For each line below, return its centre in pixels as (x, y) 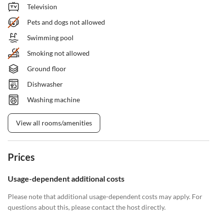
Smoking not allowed (58, 53)
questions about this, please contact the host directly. (87, 207)
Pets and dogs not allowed (66, 22)
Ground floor (47, 69)
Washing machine (54, 100)
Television (42, 7)
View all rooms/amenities (54, 123)
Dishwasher (45, 84)
